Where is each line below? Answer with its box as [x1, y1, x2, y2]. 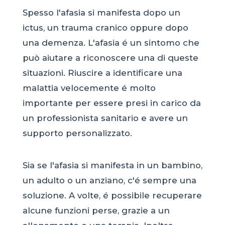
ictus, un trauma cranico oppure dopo [22, 22, 188, 33]
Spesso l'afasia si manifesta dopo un [22, 7, 180, 18]
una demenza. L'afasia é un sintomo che [22, 37, 199, 48]
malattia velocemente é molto [22, 82, 156, 93]
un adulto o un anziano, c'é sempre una [22, 175, 196, 186]
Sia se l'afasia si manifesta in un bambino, [22, 160, 202, 171]
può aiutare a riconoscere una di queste [22, 52, 198, 63]
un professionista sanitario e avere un [22, 113, 188, 123]
